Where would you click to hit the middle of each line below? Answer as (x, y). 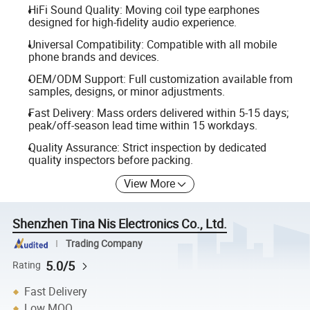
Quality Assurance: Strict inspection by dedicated (147, 147)
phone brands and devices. (93, 57)
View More (150, 184)
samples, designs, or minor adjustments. (126, 91)
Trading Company (104, 243)
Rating (27, 265)
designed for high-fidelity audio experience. (132, 22)
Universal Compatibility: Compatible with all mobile (152, 44)
